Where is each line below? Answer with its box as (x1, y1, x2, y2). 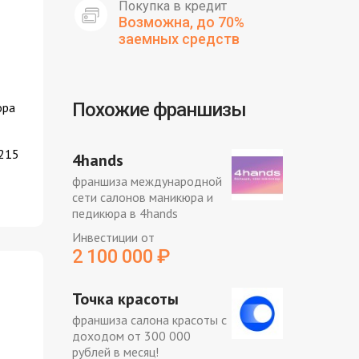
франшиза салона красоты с (71, 312, 227, 328)
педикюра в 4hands (71, 205, 178, 221)
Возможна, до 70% (118, 14, 244, 30)
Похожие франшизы (71, 99, 246, 121)
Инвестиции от (71, 229, 155, 245)
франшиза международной (71, 173, 222, 189)
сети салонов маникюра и (71, 189, 213, 205)
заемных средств (118, 30, 240, 47)
